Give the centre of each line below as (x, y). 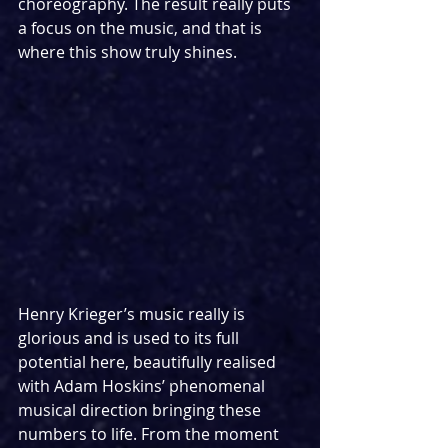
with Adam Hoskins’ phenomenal (143, 385)
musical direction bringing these (141, 409)
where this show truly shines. (127, 52)
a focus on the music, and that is (142, 28)
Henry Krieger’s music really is (133, 313)
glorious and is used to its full (130, 337)
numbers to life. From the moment (150, 433)
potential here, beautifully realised (149, 361)
